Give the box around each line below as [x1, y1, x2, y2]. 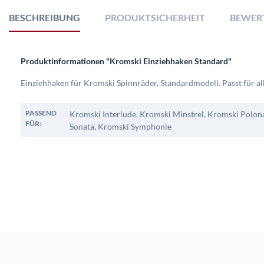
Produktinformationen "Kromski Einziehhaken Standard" [21, 56, 232, 67]
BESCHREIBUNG [9, 12, 80, 24]
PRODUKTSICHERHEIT [105, 12, 205, 24]
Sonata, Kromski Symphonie [70, 121, 171, 132]
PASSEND [25, 108, 57, 118]
